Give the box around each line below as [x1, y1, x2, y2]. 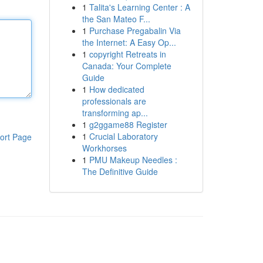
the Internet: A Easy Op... [82, 36, 176, 48]
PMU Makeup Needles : [89, 154, 177, 166]
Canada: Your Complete [82, 60, 171, 72]
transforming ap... [82, 107, 148, 119]
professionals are [82, 95, 146, 107]
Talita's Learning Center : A [89, 1, 190, 13]
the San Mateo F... [82, 13, 150, 25]
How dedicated [89, 83, 144, 95]
